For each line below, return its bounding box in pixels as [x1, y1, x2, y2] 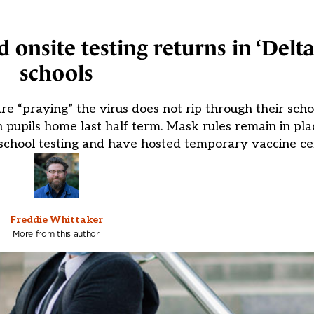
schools [19, 62, 93, 86]
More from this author [13, 228, 100, 240]
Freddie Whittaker [9, 214, 103, 226]
